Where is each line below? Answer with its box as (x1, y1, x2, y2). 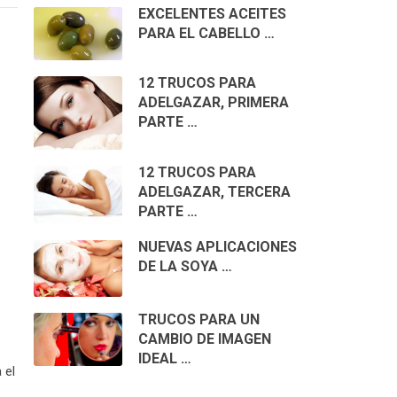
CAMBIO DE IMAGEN (137, 331, 271, 348)
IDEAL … (137, 350, 191, 368)
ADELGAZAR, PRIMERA (137, 94, 289, 112)
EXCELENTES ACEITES (137, 5, 286, 23)
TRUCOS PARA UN (137, 311, 260, 329)
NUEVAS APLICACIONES (137, 238, 297, 256)
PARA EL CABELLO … (137, 25, 275, 43)
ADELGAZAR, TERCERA (137, 183, 291, 200)
